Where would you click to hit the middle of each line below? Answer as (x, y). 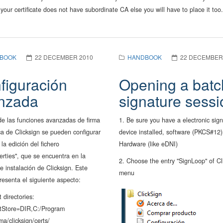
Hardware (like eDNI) (148, 144)
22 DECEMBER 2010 (64, 57)
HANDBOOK (145, 57)
